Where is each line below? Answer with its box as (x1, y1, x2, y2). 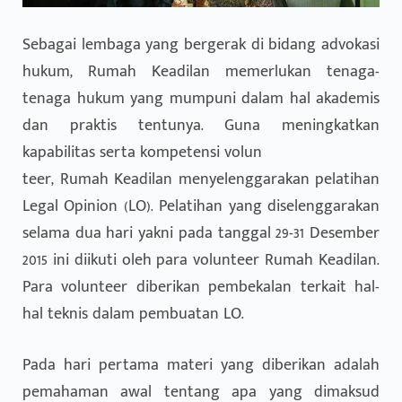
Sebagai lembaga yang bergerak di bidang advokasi (22, 31, 380, 58)
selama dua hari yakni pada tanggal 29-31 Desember (22, 219, 380, 247)
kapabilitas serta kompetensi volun (22, 138, 262, 166)
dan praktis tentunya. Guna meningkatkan (22, 111, 380, 139)
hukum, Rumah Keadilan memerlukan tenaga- (22, 57, 380, 85)
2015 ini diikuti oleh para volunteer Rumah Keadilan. (22, 246, 380, 274)
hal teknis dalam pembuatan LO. (22, 300, 244, 328)
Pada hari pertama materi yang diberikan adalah (22, 351, 380, 379)
